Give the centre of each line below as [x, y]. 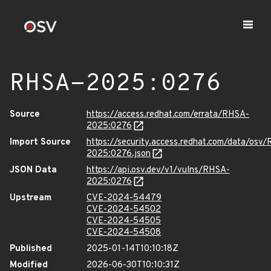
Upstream [31, 198]
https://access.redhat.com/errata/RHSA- [168, 115]
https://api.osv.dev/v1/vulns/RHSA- [158, 170]
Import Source [40, 142]
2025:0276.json [119, 154]
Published [31, 249]
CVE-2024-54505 [124, 221]
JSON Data [33, 170]
